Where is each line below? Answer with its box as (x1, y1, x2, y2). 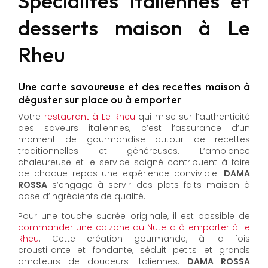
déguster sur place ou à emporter (18, 92, 181, 106)
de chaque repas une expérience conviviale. (18, 167, 224, 180)
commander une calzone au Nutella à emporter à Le (18, 221, 250, 234)
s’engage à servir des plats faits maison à (47, 179, 250, 191)
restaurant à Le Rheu (44, 111, 135, 123)
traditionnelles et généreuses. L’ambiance (18, 145, 250, 157)
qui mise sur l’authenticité (135, 111, 250, 123)
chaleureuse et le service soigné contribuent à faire (18, 156, 250, 169)
